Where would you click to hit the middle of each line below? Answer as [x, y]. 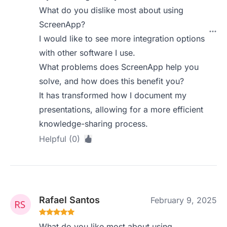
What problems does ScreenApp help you [119, 67]
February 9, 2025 [184, 200]
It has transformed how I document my [113, 95]
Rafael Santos [70, 200]
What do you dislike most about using [111, 10]
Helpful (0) [60, 139]
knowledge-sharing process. [94, 124]
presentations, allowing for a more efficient [121, 109]
